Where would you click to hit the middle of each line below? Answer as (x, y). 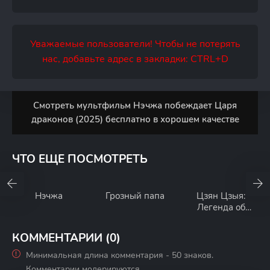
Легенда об (221, 207)
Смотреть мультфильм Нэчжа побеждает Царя (135, 105)
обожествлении (221, 219)
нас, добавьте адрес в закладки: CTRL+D (135, 59)
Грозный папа (135, 196)
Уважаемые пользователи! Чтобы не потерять (135, 44)
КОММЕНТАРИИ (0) (66, 238)
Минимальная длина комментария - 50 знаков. (120, 255)
